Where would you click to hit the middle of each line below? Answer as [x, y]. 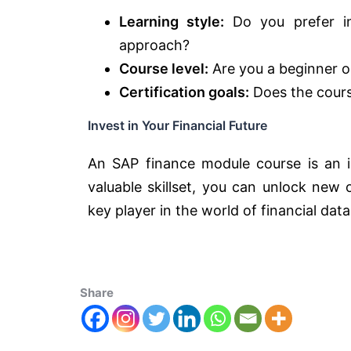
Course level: [164, 68]
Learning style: [172, 21]
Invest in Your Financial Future [177, 125]
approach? [154, 45]
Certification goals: [184, 92]
